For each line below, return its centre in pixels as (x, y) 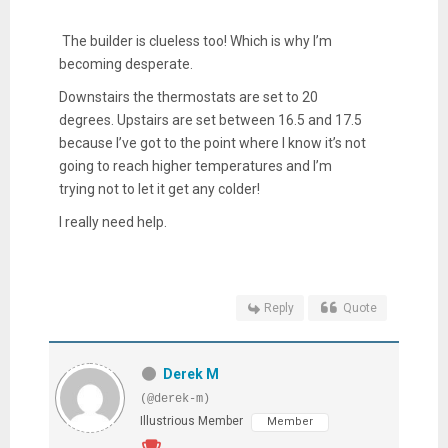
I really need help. (114, 221)
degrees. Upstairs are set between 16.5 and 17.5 (210, 119)
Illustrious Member (191, 420)
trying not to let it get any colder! (159, 188)
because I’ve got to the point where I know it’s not (212, 142)
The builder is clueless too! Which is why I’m (195, 40)
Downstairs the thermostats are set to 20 (188, 96)
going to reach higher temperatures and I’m (195, 165)
